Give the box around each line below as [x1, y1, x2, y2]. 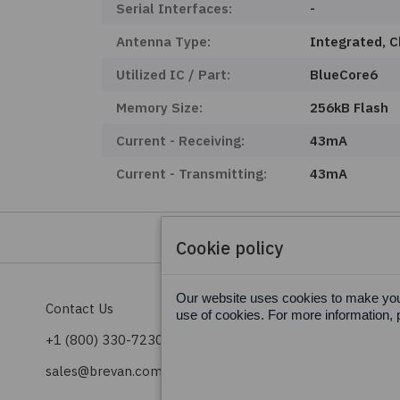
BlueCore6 [310, 66, 379, 83]
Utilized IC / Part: [115, 66, 230, 83]
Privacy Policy [259, 331, 345, 348]
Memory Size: [115, 99, 203, 116]
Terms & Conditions [259, 300, 380, 317]
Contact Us [45, 300, 113, 317]
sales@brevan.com [45, 362, 162, 379]
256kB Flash [310, 99, 389, 116]
